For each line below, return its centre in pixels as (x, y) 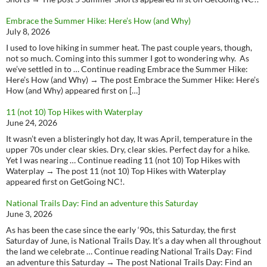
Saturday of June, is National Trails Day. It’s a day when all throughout (133, 240)
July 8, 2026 (28, 31)
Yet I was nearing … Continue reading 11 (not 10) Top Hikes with (123, 160)
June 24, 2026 (32, 122)
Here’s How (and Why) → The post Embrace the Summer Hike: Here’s (133, 80)
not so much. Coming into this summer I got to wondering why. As (128, 58)
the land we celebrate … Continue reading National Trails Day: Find (129, 251)
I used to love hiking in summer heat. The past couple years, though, (129, 47)
